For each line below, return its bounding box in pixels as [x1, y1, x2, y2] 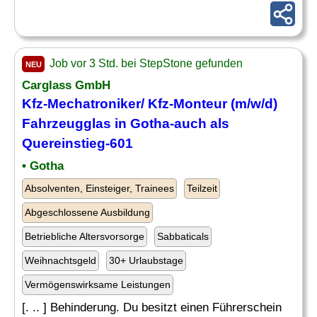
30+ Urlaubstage [109, 255, 183, 266]
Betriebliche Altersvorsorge [25, 231, 144, 242]
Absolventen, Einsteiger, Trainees [25, 183, 174, 194]
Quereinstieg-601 [22, 136, 133, 151]
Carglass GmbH [22, 79, 110, 92]
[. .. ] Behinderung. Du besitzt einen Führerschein [22, 301, 282, 314]
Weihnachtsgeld [25, 255, 96, 266]
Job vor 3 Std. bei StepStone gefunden [47, 57, 243, 69]
